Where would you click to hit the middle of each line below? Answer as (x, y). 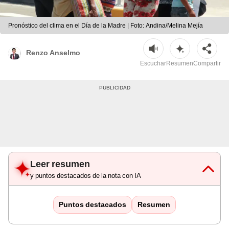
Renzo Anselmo (53, 52)
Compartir (207, 64)
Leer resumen (60, 164)
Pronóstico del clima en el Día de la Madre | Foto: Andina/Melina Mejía (106, 26)
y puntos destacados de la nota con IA (86, 176)
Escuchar (153, 64)
